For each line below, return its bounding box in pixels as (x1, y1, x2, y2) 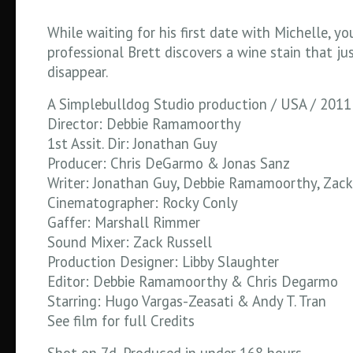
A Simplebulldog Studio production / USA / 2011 (47, 95, 351, 113)
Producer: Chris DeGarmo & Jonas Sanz (47, 154, 290, 173)
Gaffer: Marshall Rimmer (47, 213, 200, 232)
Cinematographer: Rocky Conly (47, 193, 238, 212)
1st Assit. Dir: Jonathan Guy (47, 134, 217, 153)
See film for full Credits (47, 311, 195, 330)
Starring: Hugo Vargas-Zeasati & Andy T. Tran (47, 292, 326, 310)
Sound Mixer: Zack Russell (47, 232, 212, 251)
